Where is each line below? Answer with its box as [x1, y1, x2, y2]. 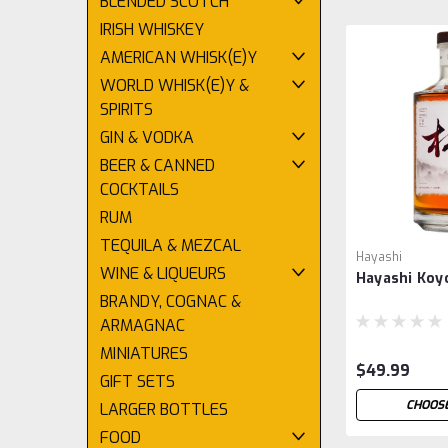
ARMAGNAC [100, 315, 185, 336]
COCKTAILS [100, 179, 179, 200]
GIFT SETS [100, 371, 175, 392]
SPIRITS [100, 99, 153, 120]
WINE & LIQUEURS [100, 263, 226, 284]
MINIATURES [100, 343, 188, 364]
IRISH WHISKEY [100, 19, 204, 40]
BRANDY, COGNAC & [100, 291, 241, 312]
